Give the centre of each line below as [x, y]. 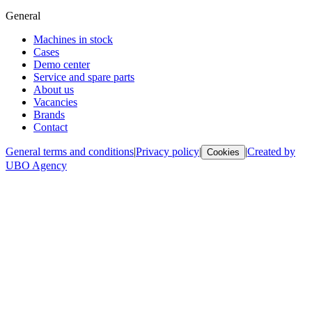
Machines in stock [73, 39]
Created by [271, 151]
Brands [49, 114]
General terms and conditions [70, 151]
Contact [50, 127]
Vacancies [55, 102]
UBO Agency [36, 165]
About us [54, 89]
